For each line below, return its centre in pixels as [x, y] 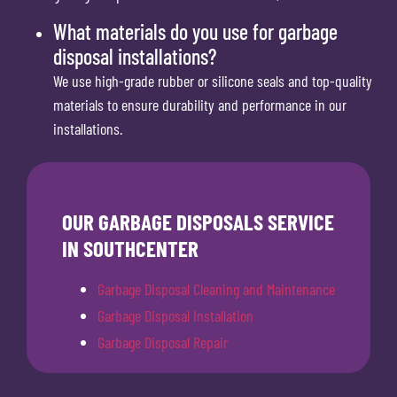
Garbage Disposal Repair [163, 343]
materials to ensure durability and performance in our [200, 104]
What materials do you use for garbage [195, 31]
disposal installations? [135, 56]
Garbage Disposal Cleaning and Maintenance [216, 289]
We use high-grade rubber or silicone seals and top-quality [213, 80]
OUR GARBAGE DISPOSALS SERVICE [198, 222]
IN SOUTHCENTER [130, 249]
